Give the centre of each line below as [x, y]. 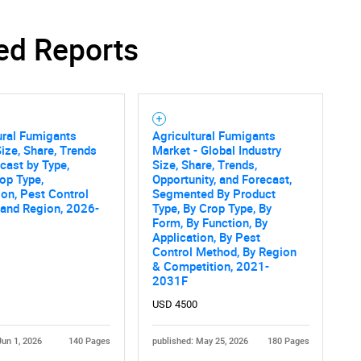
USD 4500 [174, 304]
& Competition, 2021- [210, 266]
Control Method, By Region [224, 251]
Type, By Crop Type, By [212, 207]
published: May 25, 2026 [200, 341]
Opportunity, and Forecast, [222, 178]
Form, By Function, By [210, 222]
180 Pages [288, 341]
